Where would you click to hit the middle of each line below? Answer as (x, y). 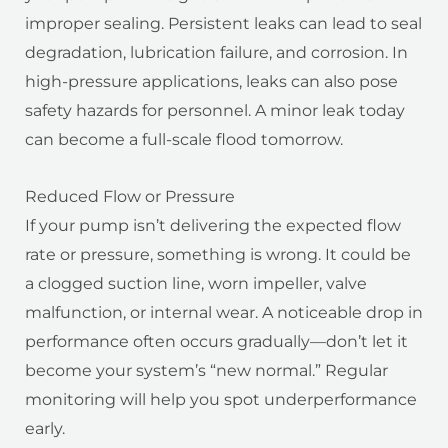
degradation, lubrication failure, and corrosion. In (216, 53)
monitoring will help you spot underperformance (221, 400)
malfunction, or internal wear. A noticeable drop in (224, 313)
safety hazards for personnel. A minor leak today (215, 111)
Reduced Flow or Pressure (130, 197)
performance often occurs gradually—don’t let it (216, 342)
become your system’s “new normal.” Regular (206, 371)
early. (45, 429)
